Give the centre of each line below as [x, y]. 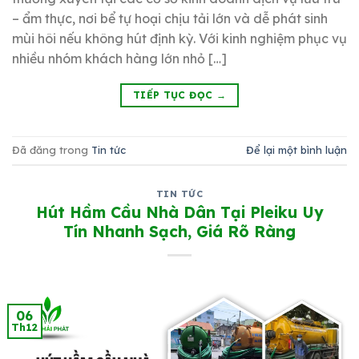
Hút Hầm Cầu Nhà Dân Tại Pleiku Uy [179, 213]
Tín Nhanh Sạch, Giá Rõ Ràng [179, 232]
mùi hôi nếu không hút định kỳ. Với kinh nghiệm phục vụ [179, 38]
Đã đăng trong [52, 149]
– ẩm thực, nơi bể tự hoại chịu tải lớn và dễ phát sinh [170, 18]
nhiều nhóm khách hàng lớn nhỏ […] [119, 58]
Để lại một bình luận [296, 149]
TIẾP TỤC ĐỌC [174, 95]
